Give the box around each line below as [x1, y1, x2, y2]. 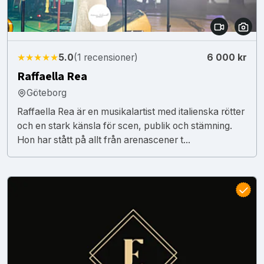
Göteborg [27, 87, 67, 98]
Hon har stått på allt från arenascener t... [17, 134, 190, 146]
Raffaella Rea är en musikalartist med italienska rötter [17, 105, 245, 117]
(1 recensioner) [74, 51, 138, 63]
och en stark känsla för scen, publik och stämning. [17, 120, 232, 131]
